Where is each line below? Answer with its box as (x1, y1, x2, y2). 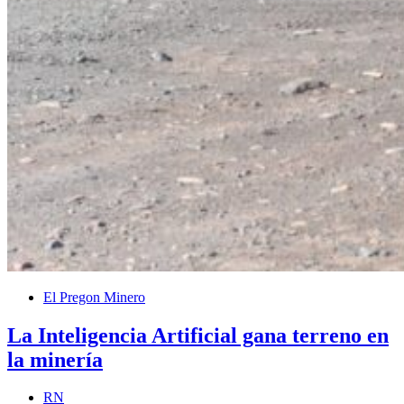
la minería (7, 347, 103, 372)
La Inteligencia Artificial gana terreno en (7, 323, 389, 347)
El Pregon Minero (43, 289, 145, 305)
